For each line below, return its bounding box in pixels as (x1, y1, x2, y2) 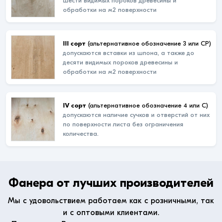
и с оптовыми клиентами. (62, 208, 160, 217)
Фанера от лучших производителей (8, 176, 214, 190)
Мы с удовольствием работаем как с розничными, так (8, 196, 214, 205)
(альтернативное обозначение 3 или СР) (86, 39, 211, 47)
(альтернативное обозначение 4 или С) (86, 101, 208, 109)
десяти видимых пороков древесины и (63, 58, 178, 66)
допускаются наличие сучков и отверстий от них (63, 111, 210, 118)
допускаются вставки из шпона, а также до (63, 49, 194, 56)
